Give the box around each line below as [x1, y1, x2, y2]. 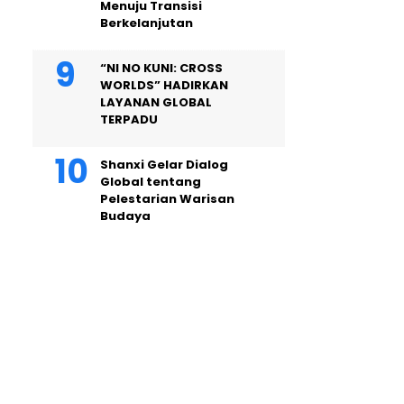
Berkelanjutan [100, 14, 193, 32]
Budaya [100, 207, 151, 225]
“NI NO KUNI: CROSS [100, 60, 223, 77]
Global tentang [100, 173, 201, 190]
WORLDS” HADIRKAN [100, 77, 228, 94]
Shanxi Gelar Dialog [100, 156, 228, 173]
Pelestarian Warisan [100, 190, 234, 207]
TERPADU [100, 111, 158, 128]
